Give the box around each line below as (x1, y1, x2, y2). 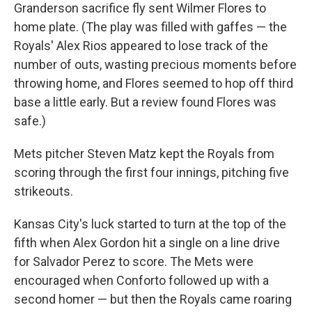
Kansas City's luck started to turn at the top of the (14, 217, 286, 232)
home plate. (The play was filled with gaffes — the (14, 19, 287, 35)
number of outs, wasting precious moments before (14, 57, 297, 72)
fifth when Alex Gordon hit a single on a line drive (14, 235, 280, 251)
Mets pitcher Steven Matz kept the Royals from (14, 146, 274, 162)
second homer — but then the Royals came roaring (14, 292, 292, 307)
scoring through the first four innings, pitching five (14, 165, 289, 180)
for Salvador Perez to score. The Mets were (14, 254, 253, 270)
